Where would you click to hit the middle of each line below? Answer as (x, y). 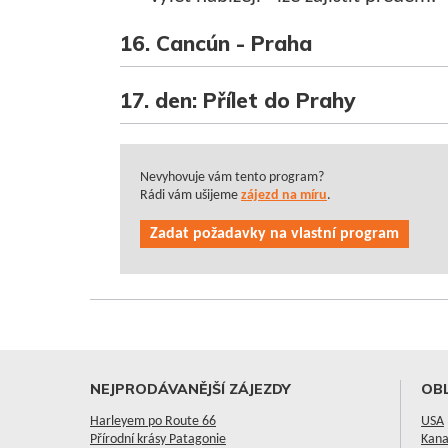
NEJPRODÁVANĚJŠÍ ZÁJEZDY (190, 389)
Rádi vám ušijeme (190, 195)
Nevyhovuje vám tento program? (232, 177)
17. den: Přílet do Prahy (238, 100)
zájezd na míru (284, 195)
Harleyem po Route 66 (153, 421)
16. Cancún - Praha (216, 43)
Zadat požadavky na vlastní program (274, 234)
